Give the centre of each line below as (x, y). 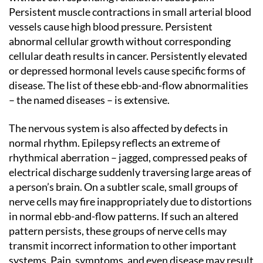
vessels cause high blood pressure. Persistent (111, 26)
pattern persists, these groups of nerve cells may (118, 230)
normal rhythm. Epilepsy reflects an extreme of (114, 142)
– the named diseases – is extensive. (89, 100)
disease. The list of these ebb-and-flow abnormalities (129, 85)
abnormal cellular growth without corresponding (120, 41)
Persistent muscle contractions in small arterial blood (130, 12)
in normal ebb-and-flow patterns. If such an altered (124, 216)
